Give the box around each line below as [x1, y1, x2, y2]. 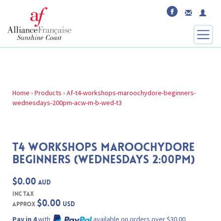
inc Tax [12, 190, 34, 198]
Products [35, 88, 62, 97]
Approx [12, 200, 37, 208]
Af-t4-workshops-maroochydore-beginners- [67, 88, 196, 97]
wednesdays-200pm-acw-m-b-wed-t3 [12, 98, 122, 107]
